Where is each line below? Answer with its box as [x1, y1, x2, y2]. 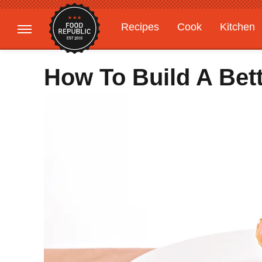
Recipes [121, 21, 159, 33]
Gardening [121, 44, 170, 56]
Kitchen [220, 21, 255, 33]
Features [188, 44, 230, 56]
